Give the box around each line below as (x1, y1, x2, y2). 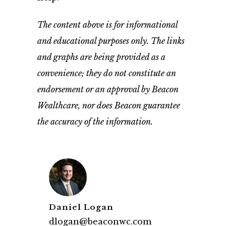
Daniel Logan (49, 202, 114, 212)
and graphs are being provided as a (37, 52, 165, 62)
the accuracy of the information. (37, 117, 153, 127)
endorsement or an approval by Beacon (37, 84, 179, 94)
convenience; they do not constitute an (37, 68, 176, 78)
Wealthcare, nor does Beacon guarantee (37, 100, 180, 110)
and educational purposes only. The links (37, 36, 185, 46)
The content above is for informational (37, 20, 178, 30)
